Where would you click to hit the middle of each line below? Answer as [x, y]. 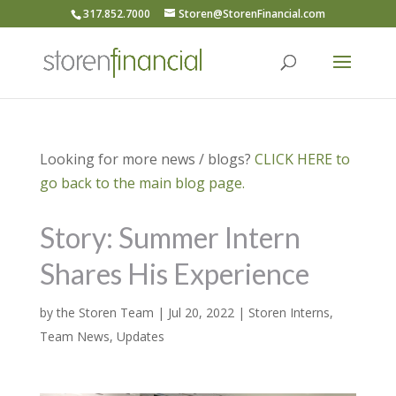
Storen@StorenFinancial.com [251, 14]
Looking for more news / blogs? [147, 159]
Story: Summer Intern [170, 237]
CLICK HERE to [302, 159]
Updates [140, 336]
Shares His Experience [174, 274]
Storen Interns [289, 312]
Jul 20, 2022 [201, 312]
